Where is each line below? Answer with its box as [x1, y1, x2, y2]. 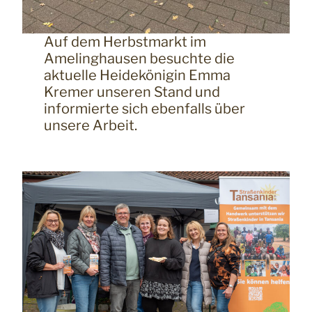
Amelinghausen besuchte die [43, 50, 235, 68]
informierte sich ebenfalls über [43, 100, 245, 118]
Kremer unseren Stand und [43, 84, 220, 101]
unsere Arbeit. [43, 117, 137, 134]
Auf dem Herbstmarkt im [43, 33, 206, 51]
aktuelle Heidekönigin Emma [43, 67, 231, 84]
